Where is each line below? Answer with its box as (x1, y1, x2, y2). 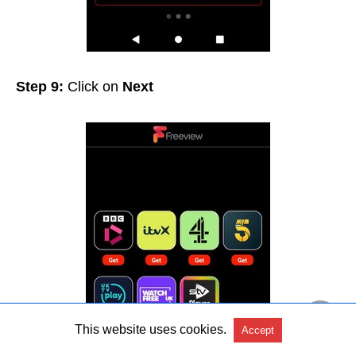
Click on (68, 79, 118, 95)
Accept (241, 324, 274, 336)
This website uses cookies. (74, 323, 226, 336)
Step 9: (16, 79, 68, 95)
